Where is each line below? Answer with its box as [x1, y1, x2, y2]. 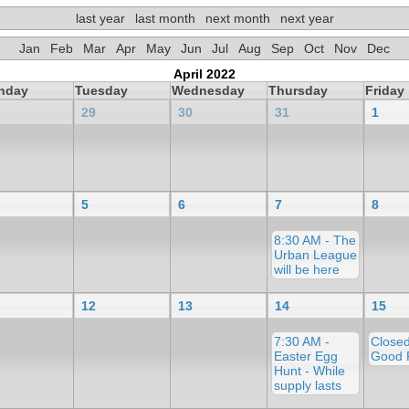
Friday [365, 82, 404, 98]
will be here [274, 261, 340, 277]
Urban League [274, 246, 357, 262]
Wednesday [172, 82, 245, 98]
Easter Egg [274, 348, 338, 363]
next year [279, 10, 334, 26]
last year [75, 10, 125, 26]
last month [134, 10, 195, 26]
